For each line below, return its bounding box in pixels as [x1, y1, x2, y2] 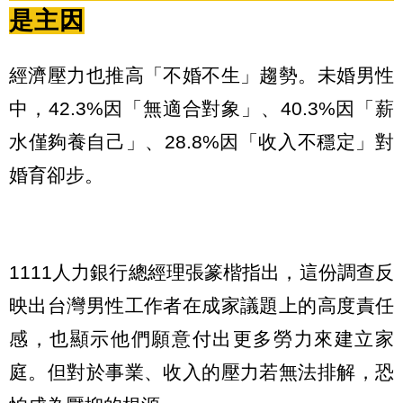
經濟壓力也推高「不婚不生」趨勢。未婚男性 [9, 64, 394, 85]
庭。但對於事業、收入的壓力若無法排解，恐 [9, 362, 394, 383]
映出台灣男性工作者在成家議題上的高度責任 [9, 295, 394, 317]
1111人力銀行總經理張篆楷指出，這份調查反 [9, 262, 394, 283]
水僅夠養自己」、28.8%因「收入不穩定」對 [9, 130, 394, 152]
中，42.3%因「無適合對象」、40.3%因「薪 [9, 97, 394, 119]
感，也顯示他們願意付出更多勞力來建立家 [9, 328, 394, 350]
